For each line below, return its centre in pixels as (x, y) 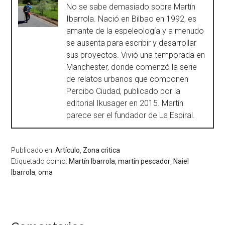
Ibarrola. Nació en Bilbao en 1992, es (132, 19)
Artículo (68, 150)
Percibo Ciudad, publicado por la (124, 91)
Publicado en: (33, 150)
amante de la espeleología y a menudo (135, 31)
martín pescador (144, 161)
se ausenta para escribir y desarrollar (132, 43)
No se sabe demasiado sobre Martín (131, 7)
